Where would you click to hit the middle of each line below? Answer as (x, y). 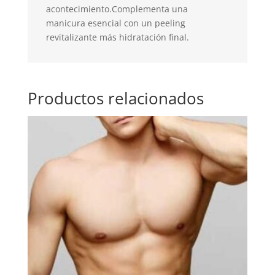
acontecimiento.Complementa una (117, 9)
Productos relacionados (115, 99)
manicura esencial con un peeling (115, 23)
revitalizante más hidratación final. (117, 37)
